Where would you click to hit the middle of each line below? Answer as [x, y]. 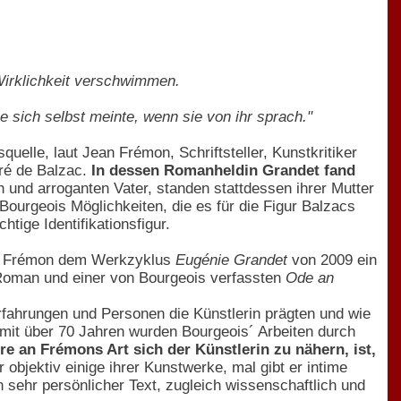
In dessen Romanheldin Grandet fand [223, 170]
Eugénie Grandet [231, 260]
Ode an [310, 277]
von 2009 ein [332, 260]
